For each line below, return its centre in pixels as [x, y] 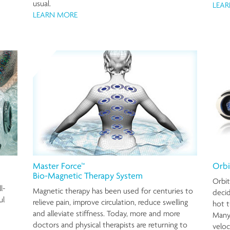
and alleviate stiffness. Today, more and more [107, 214]
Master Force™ [59, 166]
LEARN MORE [55, 15]
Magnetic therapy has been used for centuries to [113, 191]
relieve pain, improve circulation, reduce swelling [110, 202]
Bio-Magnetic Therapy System [88, 176]
